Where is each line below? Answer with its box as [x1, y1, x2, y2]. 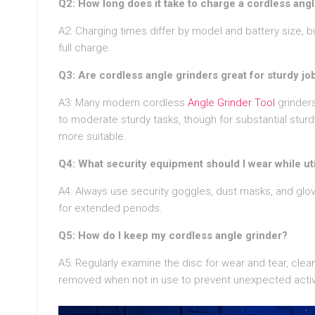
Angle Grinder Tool [188, 96, 275, 109]
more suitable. [58, 129, 127, 143]
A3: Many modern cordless [58, 96, 188, 109]
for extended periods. [58, 201, 162, 214]
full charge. [58, 41, 111, 54]
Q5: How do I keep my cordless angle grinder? [58, 229, 288, 242]
